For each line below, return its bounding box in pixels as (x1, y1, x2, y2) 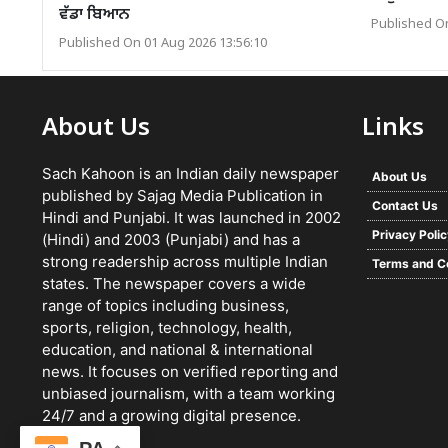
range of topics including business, (42, 295, 289, 315)
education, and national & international (42, 339, 313, 359)
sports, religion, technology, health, (42, 317, 292, 337)
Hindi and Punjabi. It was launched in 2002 (42, 207, 341, 227)
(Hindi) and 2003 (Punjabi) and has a (42, 229, 300, 249)
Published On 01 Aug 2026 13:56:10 (59, 35, 267, 52)
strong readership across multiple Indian (42, 251, 328, 271)
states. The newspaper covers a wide (42, 273, 306, 293)
